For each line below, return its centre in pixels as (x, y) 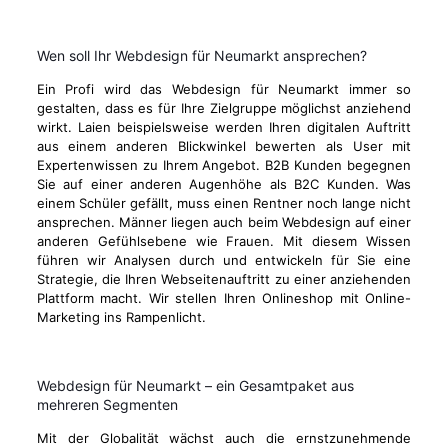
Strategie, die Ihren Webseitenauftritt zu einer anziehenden (224, 279)
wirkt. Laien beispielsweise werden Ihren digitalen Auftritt (224, 127)
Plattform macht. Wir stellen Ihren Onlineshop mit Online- (224, 298)
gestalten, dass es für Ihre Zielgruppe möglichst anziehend (224, 108)
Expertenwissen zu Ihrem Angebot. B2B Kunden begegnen (224, 165)
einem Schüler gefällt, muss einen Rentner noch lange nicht (224, 203)
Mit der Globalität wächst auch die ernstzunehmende (224, 438)
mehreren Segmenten (107, 404)
